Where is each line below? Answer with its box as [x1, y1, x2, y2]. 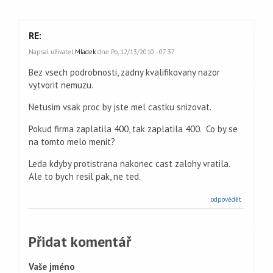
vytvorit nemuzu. [29, 79, 95, 91]
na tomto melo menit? [29, 136, 118, 147]
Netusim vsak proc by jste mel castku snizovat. [29, 101, 213, 113]
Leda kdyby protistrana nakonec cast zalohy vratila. [29, 158, 232, 169]
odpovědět [211, 195, 241, 204]
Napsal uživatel [29, 48, 75, 56]
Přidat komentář [29, 232, 131, 251]
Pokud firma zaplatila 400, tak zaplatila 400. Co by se [29, 123, 238, 135]
